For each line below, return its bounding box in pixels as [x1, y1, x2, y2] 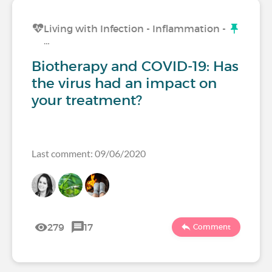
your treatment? [32, 92, 142, 109]
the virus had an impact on [32, 75, 217, 92]
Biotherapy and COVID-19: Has [32, 58, 239, 75]
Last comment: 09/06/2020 [32, 148, 146, 159]
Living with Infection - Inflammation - [44, 22, 226, 35]
